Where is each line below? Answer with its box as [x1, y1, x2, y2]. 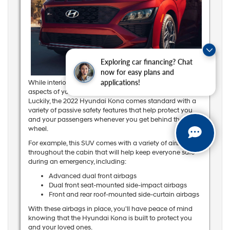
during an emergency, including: [28, 157, 126, 166]
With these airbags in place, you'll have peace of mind [28, 204, 193, 213]
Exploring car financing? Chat [101, 59, 193, 68]
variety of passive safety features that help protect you [28, 106, 193, 114]
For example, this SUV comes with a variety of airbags [28, 139, 191, 147]
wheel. [28, 124, 48, 133]
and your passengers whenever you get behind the [28, 115, 183, 124]
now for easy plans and [101, 69, 174, 78]
